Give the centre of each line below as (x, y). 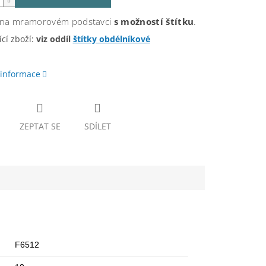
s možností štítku (154, 22)
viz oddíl (53, 39)
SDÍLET (97, 126)
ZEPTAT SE (40, 126)
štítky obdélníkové (111, 39)
